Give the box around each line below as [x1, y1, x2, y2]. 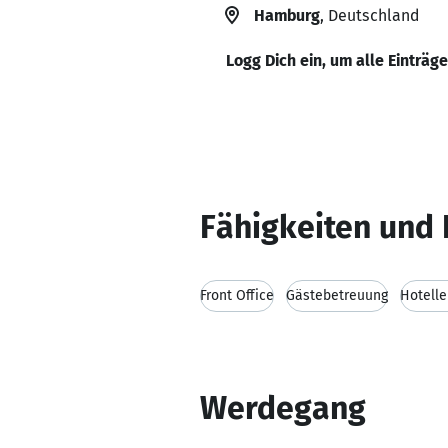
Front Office [200, 287, 274, 304]
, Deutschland [320, 6, 419, 25]
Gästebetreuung [286, 287, 388, 304]
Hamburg [254, 6, 320, 25]
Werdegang [200, 389, 366, 427]
